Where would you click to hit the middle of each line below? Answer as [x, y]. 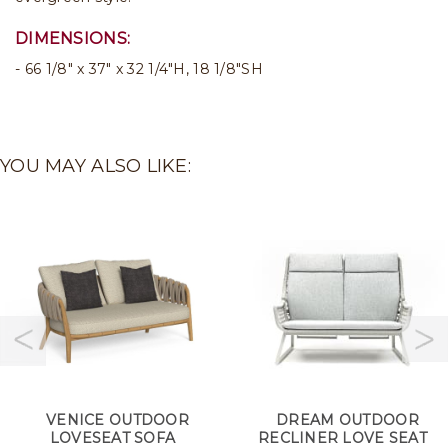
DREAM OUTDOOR [347, 420]
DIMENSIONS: [73, 38]
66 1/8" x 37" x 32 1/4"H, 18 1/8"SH [144, 69]
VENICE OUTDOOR [117, 420]
